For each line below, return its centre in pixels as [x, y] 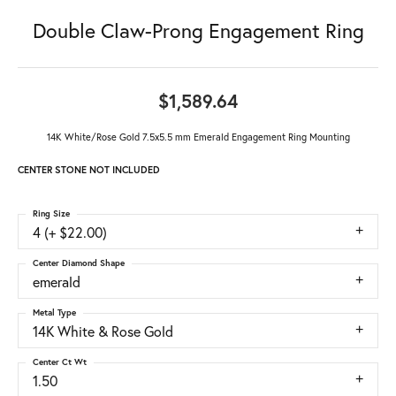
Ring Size [51, 214]
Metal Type [54, 313]
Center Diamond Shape [79, 263]
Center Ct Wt [60, 362]
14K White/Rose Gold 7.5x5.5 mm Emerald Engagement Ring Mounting [198, 137]
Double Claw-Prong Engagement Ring [198, 30]
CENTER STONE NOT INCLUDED [89, 170]
